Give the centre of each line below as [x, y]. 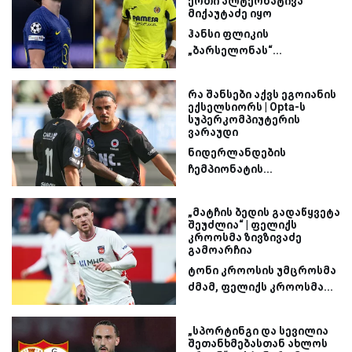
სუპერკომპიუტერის [244, 119]
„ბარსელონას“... [235, 50]
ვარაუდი [213, 132]
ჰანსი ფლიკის [228, 34]
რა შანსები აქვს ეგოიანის [262, 94]
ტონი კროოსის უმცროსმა [262, 271]
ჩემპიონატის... [230, 169]
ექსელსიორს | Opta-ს [247, 106]
